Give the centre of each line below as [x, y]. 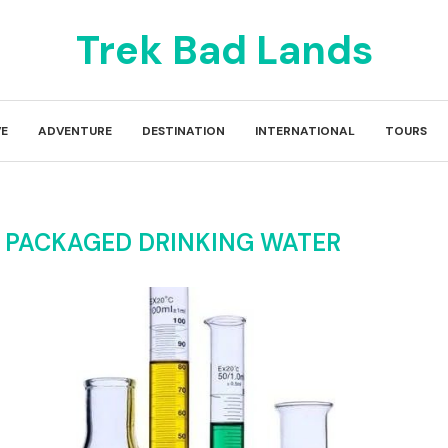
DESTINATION [183, 131]
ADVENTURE [75, 131]
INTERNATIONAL [305, 131]
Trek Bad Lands [224, 50]
